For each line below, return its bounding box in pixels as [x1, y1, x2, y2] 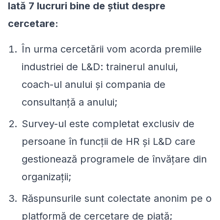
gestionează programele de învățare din [22, 153, 207, 165]
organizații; [22, 170, 71, 183]
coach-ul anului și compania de [22, 78, 165, 90]
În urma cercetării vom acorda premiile [22, 43, 202, 55]
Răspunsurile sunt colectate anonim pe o [22, 192, 212, 204]
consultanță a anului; [22, 96, 117, 108]
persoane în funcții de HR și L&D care [22, 135, 195, 147]
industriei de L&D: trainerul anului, [22, 60, 178, 73]
